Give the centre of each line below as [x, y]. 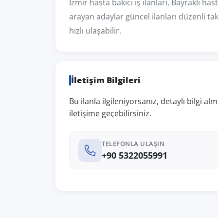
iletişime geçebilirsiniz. [110, 113]
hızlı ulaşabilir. [95, 31]
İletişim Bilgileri [106, 80]
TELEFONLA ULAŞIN [133, 144]
